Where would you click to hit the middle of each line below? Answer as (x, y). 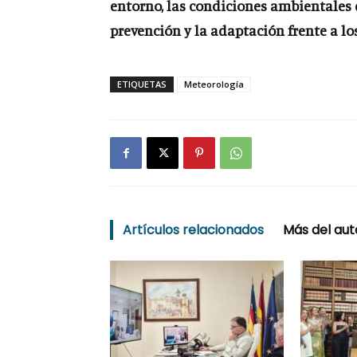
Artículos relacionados (193, 230)
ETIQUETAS (142, 84)
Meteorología (214, 84)
